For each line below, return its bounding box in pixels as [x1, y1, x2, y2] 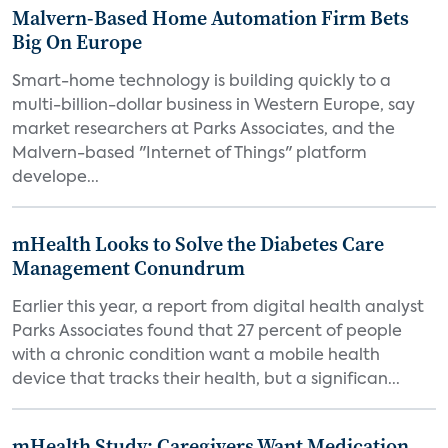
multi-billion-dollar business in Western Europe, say [12, 98, 415, 114]
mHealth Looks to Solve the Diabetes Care [12, 230, 384, 258]
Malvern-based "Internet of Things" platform [12, 146, 367, 162]
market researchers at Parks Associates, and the [12, 122, 395, 138]
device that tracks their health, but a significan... [12, 372, 400, 388]
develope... [12, 170, 99, 186]
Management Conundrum [12, 254, 245, 282]
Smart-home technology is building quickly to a [12, 74, 391, 90]
